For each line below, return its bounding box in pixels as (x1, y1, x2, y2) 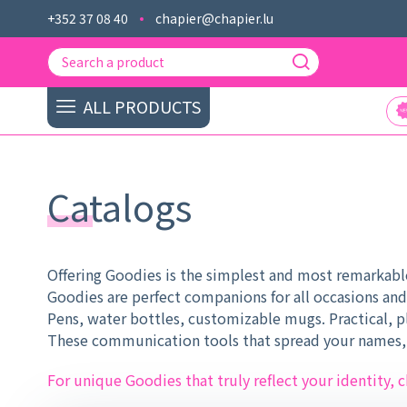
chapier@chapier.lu (155, 9, 273, 27)
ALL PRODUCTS (80, 94, 201, 118)
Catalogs (47, 180, 192, 233)
